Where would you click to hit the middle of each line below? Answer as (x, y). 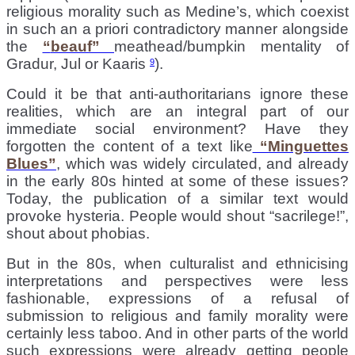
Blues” (31, 163)
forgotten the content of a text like (130, 146)
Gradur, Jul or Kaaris (78, 63)
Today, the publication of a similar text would (177, 198)
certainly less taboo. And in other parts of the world (177, 333)
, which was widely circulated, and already (202, 163)
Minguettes (309, 146)
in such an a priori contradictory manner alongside (177, 29)
